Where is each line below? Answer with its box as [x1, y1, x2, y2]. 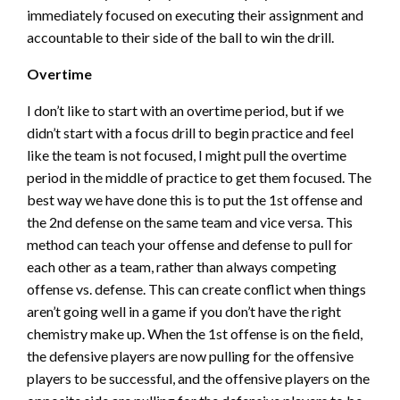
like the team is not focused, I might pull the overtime [27, 146, 346, 163]
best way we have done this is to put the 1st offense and [27, 190, 362, 208]
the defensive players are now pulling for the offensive [27, 346, 354, 364]
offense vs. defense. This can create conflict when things [27, 279, 366, 297]
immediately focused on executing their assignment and [27, 5, 363, 23]
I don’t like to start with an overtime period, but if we [27, 101, 344, 119]
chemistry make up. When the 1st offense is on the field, [27, 324, 362, 342]
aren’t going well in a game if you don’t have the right [27, 302, 341, 320]
